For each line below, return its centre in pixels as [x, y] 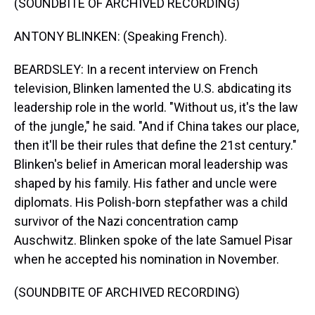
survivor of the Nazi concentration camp [126, 221]
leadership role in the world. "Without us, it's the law [156, 107]
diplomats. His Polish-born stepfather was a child [151, 202]
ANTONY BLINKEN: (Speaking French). [121, 36]
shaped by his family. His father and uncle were [146, 183]
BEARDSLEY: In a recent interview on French [136, 69]
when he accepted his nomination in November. [147, 259]
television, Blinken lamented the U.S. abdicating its [153, 88]
